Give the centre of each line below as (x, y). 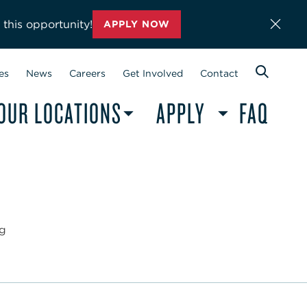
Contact (219, 73)
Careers (87, 73)
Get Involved (152, 73)
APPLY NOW (136, 24)
